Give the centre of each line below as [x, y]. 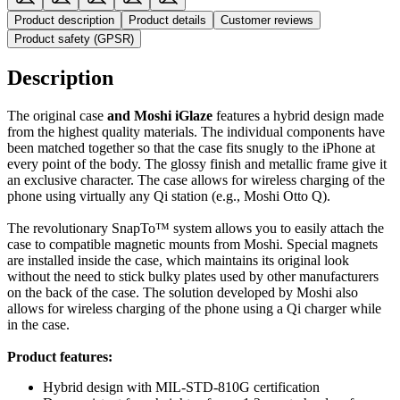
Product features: [60, 356]
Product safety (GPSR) [74, 38]
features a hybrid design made [298, 115]
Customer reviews [267, 20]
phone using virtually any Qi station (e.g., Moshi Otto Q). [169, 196]
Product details [167, 20]
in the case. [38, 324]
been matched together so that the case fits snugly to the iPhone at [191, 147]
